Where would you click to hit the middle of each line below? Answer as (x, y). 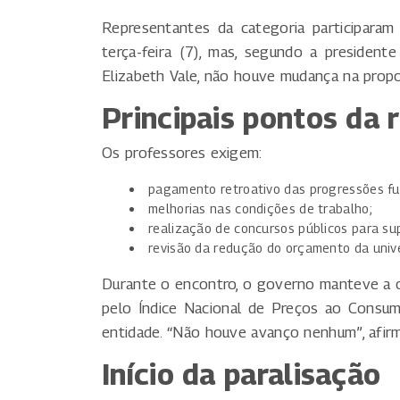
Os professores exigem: (182, 153)
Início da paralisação (242, 375)
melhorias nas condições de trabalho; (260, 209)
